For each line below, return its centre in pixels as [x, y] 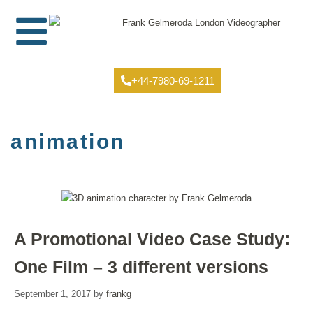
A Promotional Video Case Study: [152, 239]
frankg [119, 293]
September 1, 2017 [52, 293]
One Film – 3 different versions [141, 267]
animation [68, 141]
